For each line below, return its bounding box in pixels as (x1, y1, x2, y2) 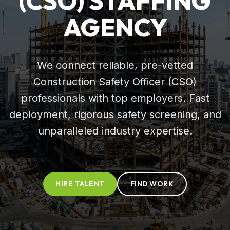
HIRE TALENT (55, 179, 105, 188)
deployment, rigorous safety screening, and (9, 108, 221, 121)
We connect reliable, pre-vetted (37, 59, 193, 71)
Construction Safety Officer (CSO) (33, 75, 197, 88)
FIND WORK (130, 179, 174, 188)
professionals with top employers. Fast (21, 91, 209, 104)
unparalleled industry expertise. (37, 124, 193, 137)
